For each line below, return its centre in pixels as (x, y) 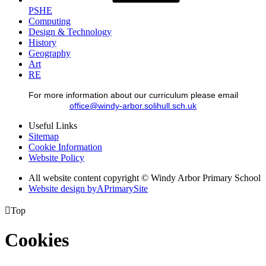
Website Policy (56, 157)
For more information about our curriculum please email (133, 95)
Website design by (63, 188)
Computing (50, 21)
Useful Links (53, 125)
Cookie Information (65, 147)
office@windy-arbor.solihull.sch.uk (133, 106)
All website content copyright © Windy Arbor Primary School (145, 178)
